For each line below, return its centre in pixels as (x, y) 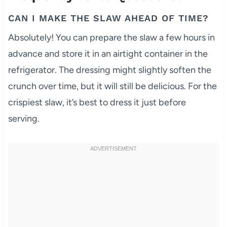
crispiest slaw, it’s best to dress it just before (97, 102)
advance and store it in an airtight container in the (108, 53)
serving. (24, 118)
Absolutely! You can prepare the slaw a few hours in (111, 37)
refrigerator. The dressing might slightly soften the (109, 70)
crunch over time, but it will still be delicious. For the (112, 86)
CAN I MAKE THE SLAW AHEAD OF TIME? (108, 18)
